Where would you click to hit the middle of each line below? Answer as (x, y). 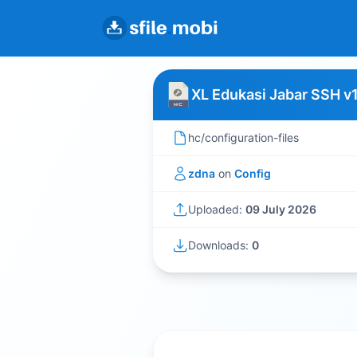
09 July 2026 (281, 209)
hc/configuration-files (243, 137)
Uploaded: (217, 209)
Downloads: (220, 245)
